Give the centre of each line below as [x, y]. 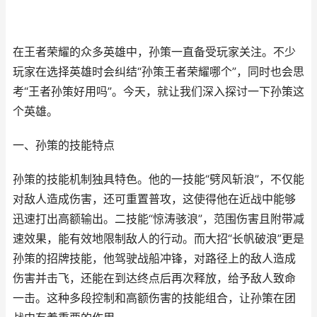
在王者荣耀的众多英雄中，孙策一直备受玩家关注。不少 [154, 52]
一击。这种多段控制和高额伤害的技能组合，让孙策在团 [154, 298]
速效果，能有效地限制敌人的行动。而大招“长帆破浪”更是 [158, 239]
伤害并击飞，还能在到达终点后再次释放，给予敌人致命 [154, 278]
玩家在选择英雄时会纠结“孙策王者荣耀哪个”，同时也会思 [158, 72]
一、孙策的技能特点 [64, 145]
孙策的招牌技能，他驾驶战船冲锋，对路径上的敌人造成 [154, 259]
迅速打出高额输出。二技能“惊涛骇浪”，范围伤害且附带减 [158, 219]
